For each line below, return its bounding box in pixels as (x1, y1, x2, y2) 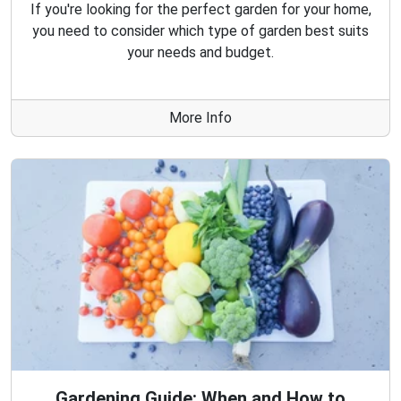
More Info (169, 109, 232, 127)
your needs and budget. (127, 44, 274, 62)
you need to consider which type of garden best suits (32, 22, 369, 40)
